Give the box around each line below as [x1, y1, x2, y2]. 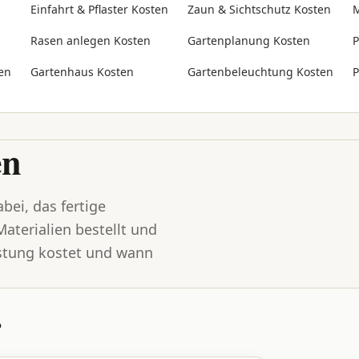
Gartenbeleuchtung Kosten [188, 64, 333, 79]
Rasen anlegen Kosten [30, 33, 151, 48]
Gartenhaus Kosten [30, 64, 134, 79]
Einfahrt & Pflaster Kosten [30, 2, 168, 17]
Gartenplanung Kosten [188, 33, 310, 48]
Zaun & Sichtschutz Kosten [188, 2, 331, 17]
